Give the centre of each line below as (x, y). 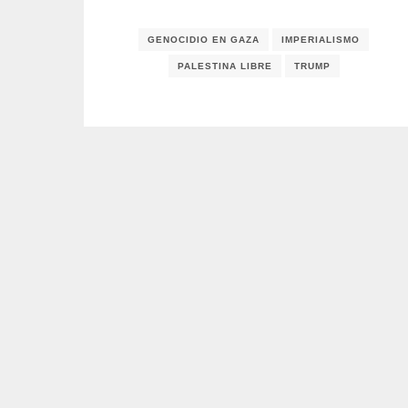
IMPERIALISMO (321, 40)
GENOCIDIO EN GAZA (204, 40)
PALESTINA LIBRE (224, 66)
